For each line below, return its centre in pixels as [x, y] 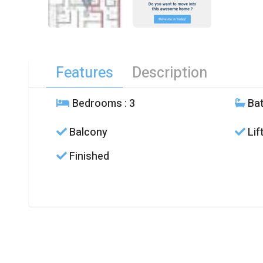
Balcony [87, 133]
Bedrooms [96, 104]
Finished [88, 157]
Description [169, 73]
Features [84, 73]
